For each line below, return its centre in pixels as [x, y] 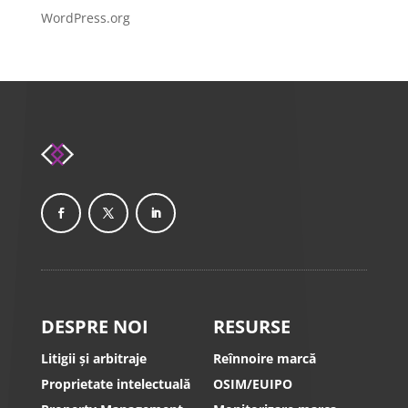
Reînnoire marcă [264, 359]
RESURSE [251, 327]
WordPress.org [85, 17]
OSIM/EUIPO [252, 384]
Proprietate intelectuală [115, 384]
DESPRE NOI [94, 327]
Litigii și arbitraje [93, 359]
